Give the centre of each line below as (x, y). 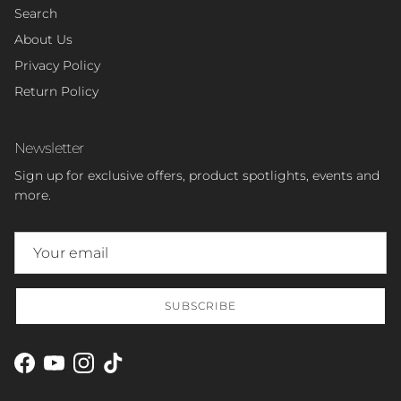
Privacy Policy (57, 65)
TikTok (131, 372)
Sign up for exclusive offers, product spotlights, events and (197, 175)
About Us (43, 39)
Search (36, 13)
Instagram (115, 372)
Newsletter (49, 147)
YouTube (80, 372)
